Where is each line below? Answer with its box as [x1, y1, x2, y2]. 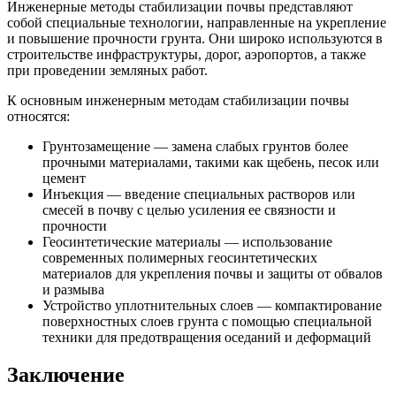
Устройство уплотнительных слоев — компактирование [42, 297, 382, 313]
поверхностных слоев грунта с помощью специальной [42, 313, 372, 329]
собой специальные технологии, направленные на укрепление [7, 14, 386, 30]
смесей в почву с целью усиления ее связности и [42, 202, 336, 217]
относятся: [7, 108, 70, 124]
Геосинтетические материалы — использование [42, 233, 332, 249]
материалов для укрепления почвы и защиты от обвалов [42, 265, 383, 281]
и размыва [42, 281, 104, 297]
